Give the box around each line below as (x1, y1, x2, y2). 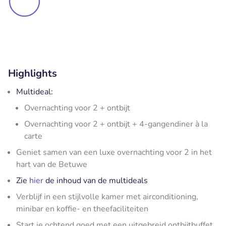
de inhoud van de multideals (43, 175, 148, 186)
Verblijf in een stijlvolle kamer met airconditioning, (16, 191, 198, 202)
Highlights (8, 66, 57, 80)
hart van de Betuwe (16, 158, 87, 170)
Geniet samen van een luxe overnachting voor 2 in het (16, 146, 212, 158)
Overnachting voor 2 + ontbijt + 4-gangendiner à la (24, 118, 208, 130)
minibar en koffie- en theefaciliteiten (16, 203, 148, 214)
